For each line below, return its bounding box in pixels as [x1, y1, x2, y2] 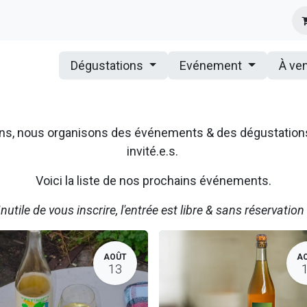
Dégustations [70, 58, 146, 73]
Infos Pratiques [12, 13, 87, 27]
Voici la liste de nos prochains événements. [36, 173, 271, 188]
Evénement [180, 58, 245, 73]
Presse [97, 13, 134, 27]
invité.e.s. [126, 144, 181, 158]
